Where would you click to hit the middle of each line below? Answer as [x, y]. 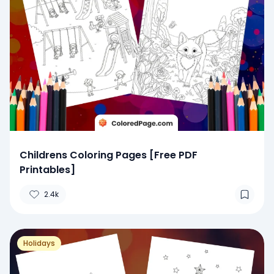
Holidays [39, 243]
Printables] [47, 169]
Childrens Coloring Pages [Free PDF [109, 155]
